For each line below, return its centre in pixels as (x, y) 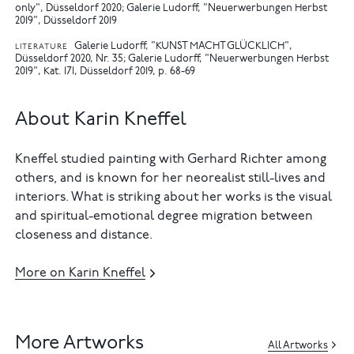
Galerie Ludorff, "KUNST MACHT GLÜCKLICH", (183, 47)
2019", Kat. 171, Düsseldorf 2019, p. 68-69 (105, 72)
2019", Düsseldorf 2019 (66, 21)
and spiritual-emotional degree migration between (164, 217)
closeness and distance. (84, 236)
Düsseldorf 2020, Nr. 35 (70, 59)
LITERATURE (42, 47)
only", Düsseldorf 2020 (69, 9)
